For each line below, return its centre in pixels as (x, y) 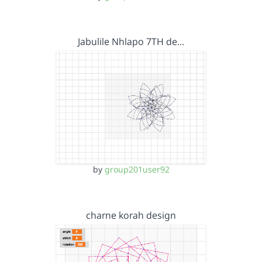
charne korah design (131, 215)
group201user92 (137, 169)
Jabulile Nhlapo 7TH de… (131, 42)
